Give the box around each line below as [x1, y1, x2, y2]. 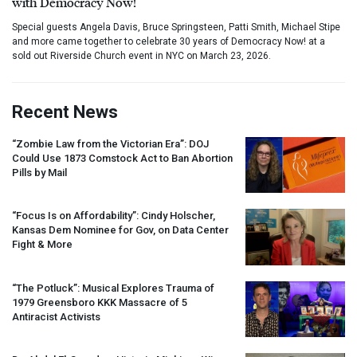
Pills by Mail [12, 166, 67, 178]
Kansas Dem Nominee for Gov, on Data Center [12, 224, 229, 237]
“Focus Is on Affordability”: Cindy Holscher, [12, 210, 215, 222]
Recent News [12, 101, 118, 122]
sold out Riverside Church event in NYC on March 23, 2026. [12, 49, 271, 61]
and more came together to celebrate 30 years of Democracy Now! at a [12, 35, 325, 47]
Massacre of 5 [116, 296, 187, 308]
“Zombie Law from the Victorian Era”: [12, 137, 189, 150]
